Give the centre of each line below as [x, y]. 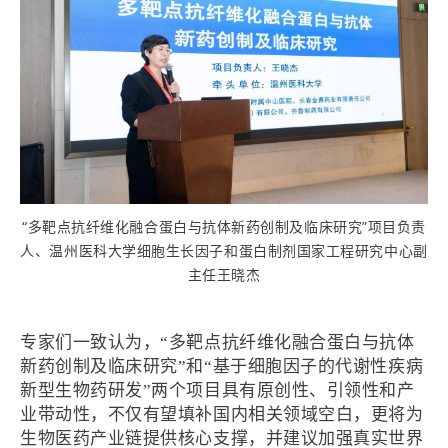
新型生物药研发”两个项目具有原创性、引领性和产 [217, 390]
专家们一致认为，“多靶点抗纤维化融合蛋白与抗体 [217, 342]
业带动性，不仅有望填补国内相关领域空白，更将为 [222, 414]
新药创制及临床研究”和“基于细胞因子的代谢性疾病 [222, 366]
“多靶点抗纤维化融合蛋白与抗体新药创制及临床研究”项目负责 [224, 226]
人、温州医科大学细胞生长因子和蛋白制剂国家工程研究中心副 [224, 250]
